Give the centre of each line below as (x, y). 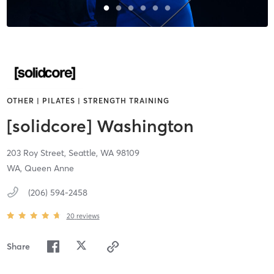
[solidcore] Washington (100, 126)
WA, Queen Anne (40, 168)
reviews (88, 216)
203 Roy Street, (37, 153)
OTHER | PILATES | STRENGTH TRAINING (88, 101)
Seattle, (84, 153)
